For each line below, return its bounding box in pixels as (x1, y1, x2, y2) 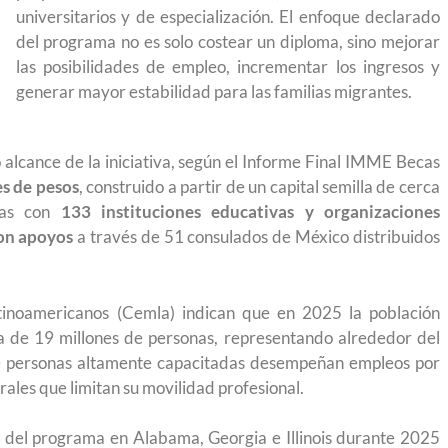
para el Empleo (119, 5, 228, 25)
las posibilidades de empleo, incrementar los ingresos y (15, 55, 440, 77)
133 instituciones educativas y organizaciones (60, 201, 440, 222)
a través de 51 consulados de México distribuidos (73, 226, 440, 247)
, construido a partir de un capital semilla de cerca (78, 176, 440, 197)
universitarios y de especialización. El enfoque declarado (15, 5, 440, 27)
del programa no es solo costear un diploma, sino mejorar (15, 30, 440, 52)
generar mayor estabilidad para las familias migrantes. (15, 80, 412, 102)
